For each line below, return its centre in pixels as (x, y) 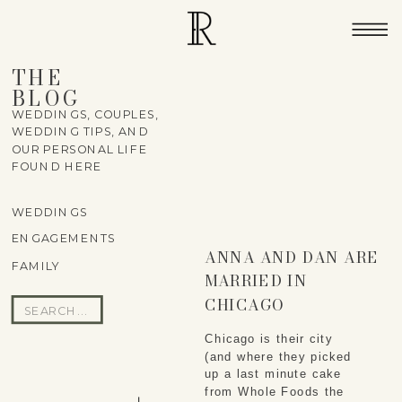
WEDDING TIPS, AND (80, 131)
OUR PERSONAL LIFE (79, 149)
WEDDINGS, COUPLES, (85, 114)
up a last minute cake (273, 375)
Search (50, 310)
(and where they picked (278, 357)
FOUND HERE (57, 166)
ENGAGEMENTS (63, 238)
